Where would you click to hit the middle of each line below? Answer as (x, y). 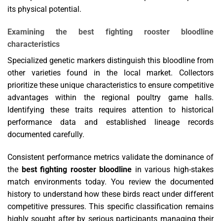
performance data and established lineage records (110, 122)
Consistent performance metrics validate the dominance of (110, 157)
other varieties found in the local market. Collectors (110, 73)
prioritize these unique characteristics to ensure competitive (110, 85)
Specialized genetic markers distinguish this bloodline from (110, 61)
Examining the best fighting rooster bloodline (110, 32)
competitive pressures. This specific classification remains (110, 206)
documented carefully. (46, 135)
